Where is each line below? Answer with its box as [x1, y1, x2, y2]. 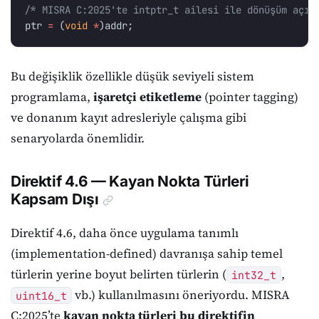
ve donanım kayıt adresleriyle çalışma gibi [11, 108, 246, 126]
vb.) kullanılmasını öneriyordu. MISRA [71, 286, 290, 304]
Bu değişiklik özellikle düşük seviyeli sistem [11, 67, 254, 85]
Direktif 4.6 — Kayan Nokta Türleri [11, 172, 249, 191]
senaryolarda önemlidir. [11, 129, 145, 147]
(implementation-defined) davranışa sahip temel [11, 245, 283, 263]
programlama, [11, 88, 93, 105]
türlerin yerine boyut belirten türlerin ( [11, 266, 226, 283]
